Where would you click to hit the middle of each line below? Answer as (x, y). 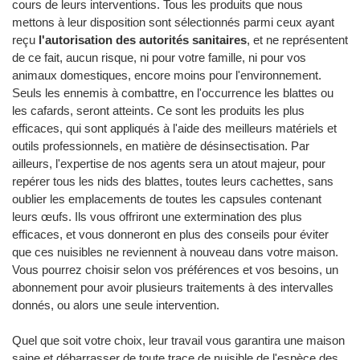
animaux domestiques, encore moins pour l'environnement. (167, 76)
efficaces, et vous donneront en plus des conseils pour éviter (170, 235)
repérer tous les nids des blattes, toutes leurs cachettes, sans (173, 182)
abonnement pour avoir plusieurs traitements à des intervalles (173, 288)
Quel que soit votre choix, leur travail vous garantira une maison (178, 341)
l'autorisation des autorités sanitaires (143, 40)
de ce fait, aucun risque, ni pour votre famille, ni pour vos (159, 58)
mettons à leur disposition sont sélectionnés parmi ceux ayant (173, 22)
